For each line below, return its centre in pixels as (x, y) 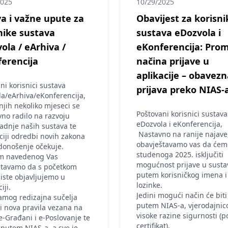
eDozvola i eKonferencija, (179, 124)
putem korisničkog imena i (182, 175)
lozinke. (149, 185)
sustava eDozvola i (179, 33)
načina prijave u (173, 61)
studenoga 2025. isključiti (180, 154)
